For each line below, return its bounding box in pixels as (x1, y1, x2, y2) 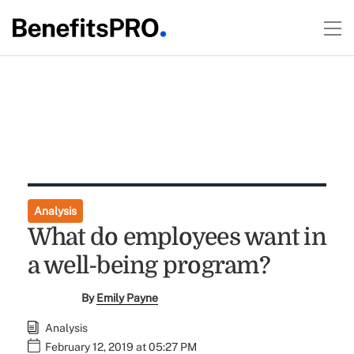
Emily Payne (96, 292, 159, 304)
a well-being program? (27, 252, 270, 279)
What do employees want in (27, 224, 326, 250)
